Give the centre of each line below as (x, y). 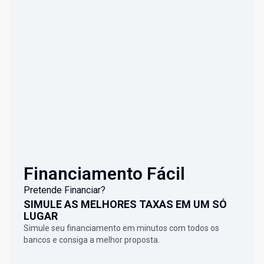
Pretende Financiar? (65, 190)
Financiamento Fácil (104, 174)
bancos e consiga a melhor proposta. (92, 240)
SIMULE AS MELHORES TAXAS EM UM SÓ (125, 204)
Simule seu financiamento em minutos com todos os (121, 228)
